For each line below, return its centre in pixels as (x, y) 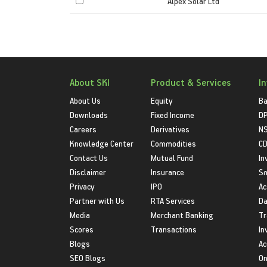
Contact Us (89, 158)
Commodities (174, 143)
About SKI (90, 82)
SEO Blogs (88, 258)
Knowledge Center (102, 143)
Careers (83, 129)
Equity (162, 100)
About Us (85, 100)
